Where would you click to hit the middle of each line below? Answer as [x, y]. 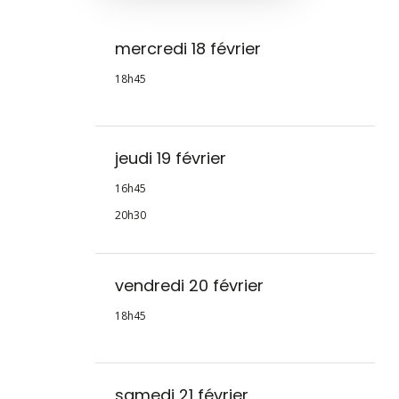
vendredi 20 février [189, 286]
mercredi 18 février [187, 49]
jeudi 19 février [170, 159]
